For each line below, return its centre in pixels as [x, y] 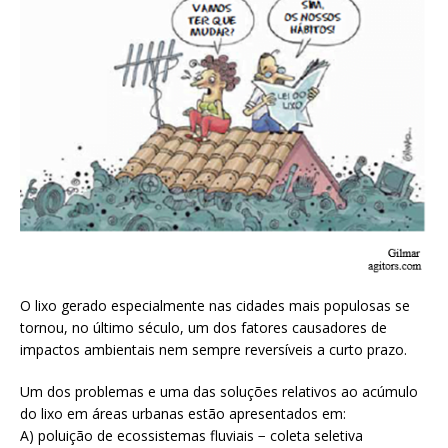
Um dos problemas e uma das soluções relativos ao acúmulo [219, 391]
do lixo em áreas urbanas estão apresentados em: [183, 413]
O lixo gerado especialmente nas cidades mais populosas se [215, 305]
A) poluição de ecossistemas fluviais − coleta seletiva [191, 435]
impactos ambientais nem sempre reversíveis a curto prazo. [213, 349]
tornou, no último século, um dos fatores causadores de [203, 327]
